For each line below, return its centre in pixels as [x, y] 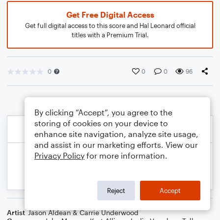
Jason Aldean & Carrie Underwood [83, 212]
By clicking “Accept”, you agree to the [103, 112]
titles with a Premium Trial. [110, 35]
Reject [116, 190]
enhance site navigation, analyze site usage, [116, 134]
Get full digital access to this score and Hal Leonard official [110, 26]
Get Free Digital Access [110, 14]
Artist [16, 212]
